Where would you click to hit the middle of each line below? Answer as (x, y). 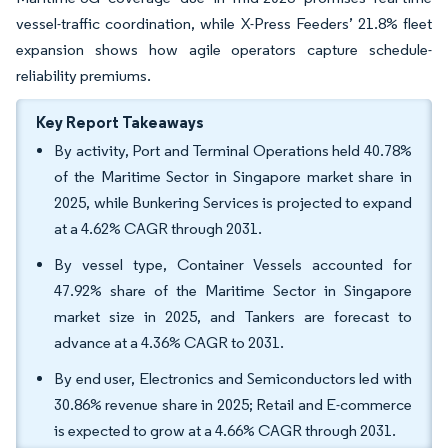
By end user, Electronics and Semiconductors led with (233, 378)
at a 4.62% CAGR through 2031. (158, 228)
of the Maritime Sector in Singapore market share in (233, 176)
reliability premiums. (83, 75)
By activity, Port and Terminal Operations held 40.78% (233, 150)
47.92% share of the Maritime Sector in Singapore (233, 290)
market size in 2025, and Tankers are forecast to (233, 316)
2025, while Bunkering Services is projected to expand (233, 202)
